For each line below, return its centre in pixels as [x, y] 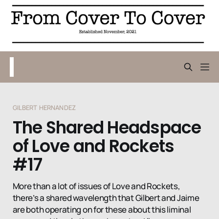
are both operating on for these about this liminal [102, 209]
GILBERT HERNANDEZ [44, 108]
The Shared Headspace [107, 128]
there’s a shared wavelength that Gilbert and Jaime [106, 197]
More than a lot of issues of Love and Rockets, [96, 186]
